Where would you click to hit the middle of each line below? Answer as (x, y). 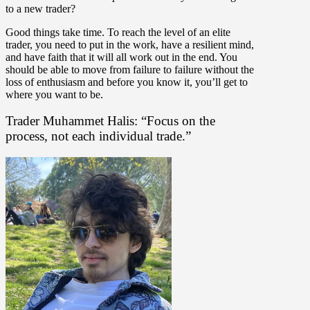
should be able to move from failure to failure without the (130, 69)
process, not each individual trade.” (98, 136)
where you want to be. (54, 94)
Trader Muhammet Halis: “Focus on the (110, 121)
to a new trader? (40, 8)
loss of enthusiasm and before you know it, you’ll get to (127, 82)
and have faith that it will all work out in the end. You (121, 57)
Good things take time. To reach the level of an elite (118, 32)
